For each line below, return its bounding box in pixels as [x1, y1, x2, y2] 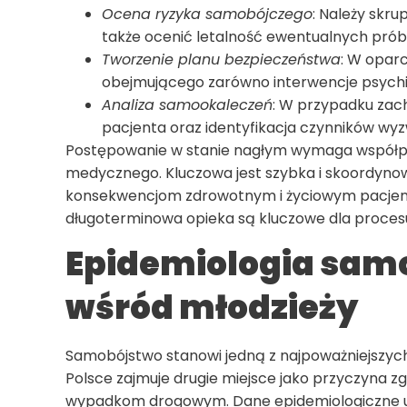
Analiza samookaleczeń [102, 94, 273, 115]
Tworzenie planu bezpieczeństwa [102, 48, 341, 70]
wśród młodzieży [65, 284, 358, 332]
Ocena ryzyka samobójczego [102, 3, 313, 25]
